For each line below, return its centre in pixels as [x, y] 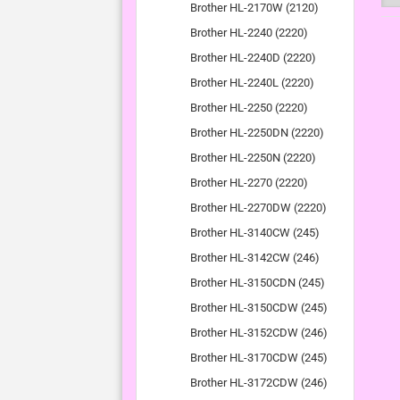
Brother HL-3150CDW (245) [259, 308]
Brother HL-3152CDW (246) [259, 333]
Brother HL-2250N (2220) [253, 158]
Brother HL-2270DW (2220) [258, 208]
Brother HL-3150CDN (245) [258, 283]
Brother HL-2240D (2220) [253, 58]
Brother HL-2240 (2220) [249, 33]
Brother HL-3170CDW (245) [259, 358]
